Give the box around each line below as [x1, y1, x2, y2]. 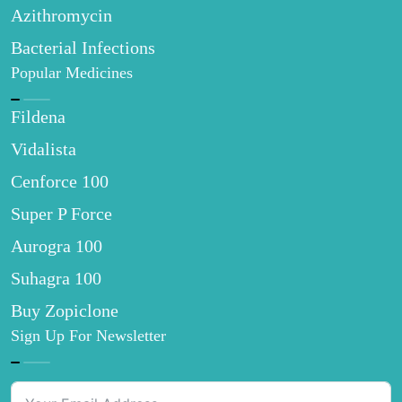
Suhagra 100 [11, 268, 101, 288]
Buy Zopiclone [11, 301, 118, 320]
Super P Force [11, 204, 112, 223]
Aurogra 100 [11, 236, 102, 256]
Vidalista [11, 139, 76, 159]
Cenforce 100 [11, 171, 109, 191]
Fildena [11, 107, 66, 127]
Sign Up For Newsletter [11, 327, 166, 345]
